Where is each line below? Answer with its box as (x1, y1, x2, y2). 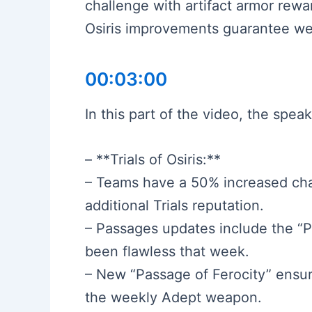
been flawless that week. (85, 242, 249, 260)
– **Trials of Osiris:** (85, 150, 221, 168)
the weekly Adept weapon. (85, 288, 262, 306)
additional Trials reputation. (85, 196, 264, 214)
